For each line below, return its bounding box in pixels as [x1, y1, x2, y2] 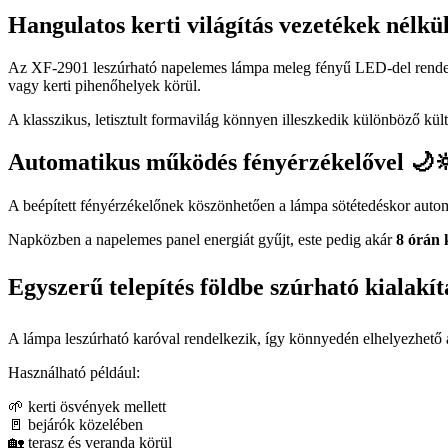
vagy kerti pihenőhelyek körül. [8, 77, 201, 95]
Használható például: [8, 363, 140, 381]
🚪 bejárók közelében [8, 415, 143, 433]
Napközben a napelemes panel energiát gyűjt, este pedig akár [8, 231, 396, 249]
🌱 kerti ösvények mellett [8, 397, 166, 415]
